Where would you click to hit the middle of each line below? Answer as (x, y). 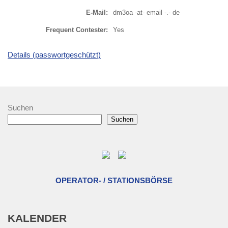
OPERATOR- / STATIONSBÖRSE (114, 181)
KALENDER (37, 218)
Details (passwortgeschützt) (54, 55)
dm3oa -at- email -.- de (146, 13)
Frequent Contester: (77, 30)
